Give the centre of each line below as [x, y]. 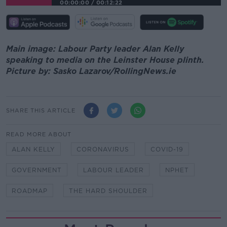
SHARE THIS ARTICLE [41, 110]
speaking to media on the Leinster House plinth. [105, 60]
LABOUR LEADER [113, 170]
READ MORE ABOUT [39, 135]
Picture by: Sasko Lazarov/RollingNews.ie [91, 71]
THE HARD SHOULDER [108, 191]
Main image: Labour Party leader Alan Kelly [95, 49]
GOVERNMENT [37, 170]
